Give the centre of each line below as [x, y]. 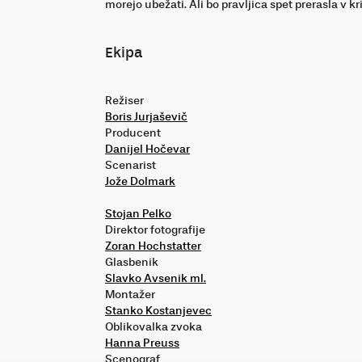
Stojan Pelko [138, 213]
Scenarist [130, 165]
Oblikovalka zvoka [154, 326]
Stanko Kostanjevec [158, 310]
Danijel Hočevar [147, 149]
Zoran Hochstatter [153, 246]
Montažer [130, 294]
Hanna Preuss [142, 343]
